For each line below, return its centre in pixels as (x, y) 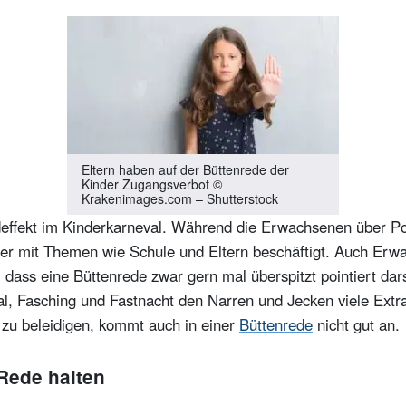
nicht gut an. (356, 325)
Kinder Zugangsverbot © (152, 184)
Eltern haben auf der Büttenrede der (185, 170)
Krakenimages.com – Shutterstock (180, 199)
